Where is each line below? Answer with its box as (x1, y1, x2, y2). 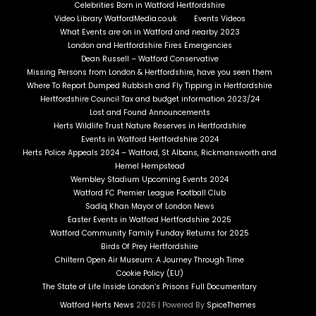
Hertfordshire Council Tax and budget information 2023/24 (39, 93, 260, 104)
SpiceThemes (207, 299, 256, 310)
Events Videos (193, 13, 245, 24)
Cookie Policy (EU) (116, 267, 183, 279)
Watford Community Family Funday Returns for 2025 (50, 227, 249, 238)
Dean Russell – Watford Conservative (80, 53, 219, 64)
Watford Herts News (60, 299, 136, 310)
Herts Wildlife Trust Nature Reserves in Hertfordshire (53, 120, 246, 131)
